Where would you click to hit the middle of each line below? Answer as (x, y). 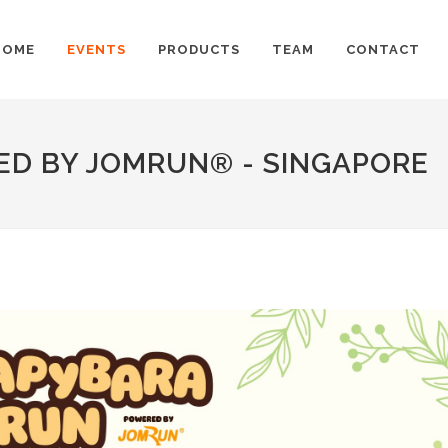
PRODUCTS (198, 49)
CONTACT (382, 49)
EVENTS (96, 49)
